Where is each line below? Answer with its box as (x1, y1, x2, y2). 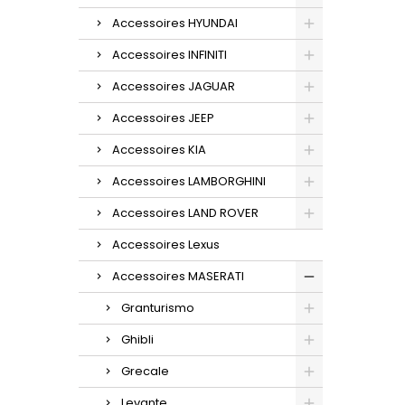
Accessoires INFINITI (112, 45, 227, 63)
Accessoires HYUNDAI (112, 14, 238, 32)
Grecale (121, 362, 169, 380)
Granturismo (121, 298, 194, 316)
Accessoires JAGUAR (112, 77, 235, 95)
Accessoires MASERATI (112, 267, 244, 285)
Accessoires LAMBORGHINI (112, 172, 266, 190)
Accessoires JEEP (112, 108, 214, 127)
